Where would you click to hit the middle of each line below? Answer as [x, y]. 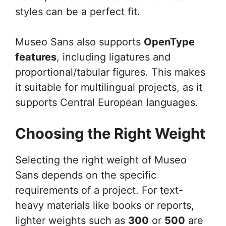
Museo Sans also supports [79, 42]
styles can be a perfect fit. [78, 12]
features [36, 57]
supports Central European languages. [107, 102]
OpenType [169, 42]
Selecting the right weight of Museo [101, 160]
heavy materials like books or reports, [105, 205]
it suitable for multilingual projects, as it [109, 87]
